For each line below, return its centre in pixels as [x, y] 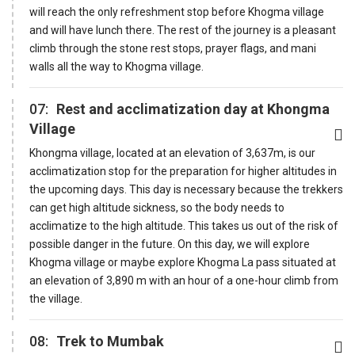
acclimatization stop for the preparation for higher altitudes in [183, 171]
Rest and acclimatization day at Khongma [193, 109]
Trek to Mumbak [110, 341]
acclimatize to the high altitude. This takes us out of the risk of [184, 225]
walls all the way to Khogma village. [116, 66]
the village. [56, 298]
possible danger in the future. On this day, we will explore [170, 244]
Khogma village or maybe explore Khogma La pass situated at [183, 262]
